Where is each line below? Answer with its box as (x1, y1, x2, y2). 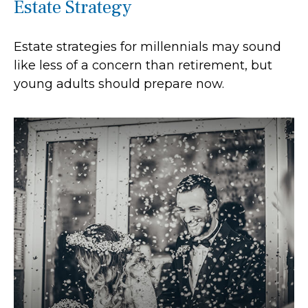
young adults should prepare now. (14, 76, 224, 91)
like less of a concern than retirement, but (14, 57, 272, 73)
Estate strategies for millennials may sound (14, 38, 281, 54)
